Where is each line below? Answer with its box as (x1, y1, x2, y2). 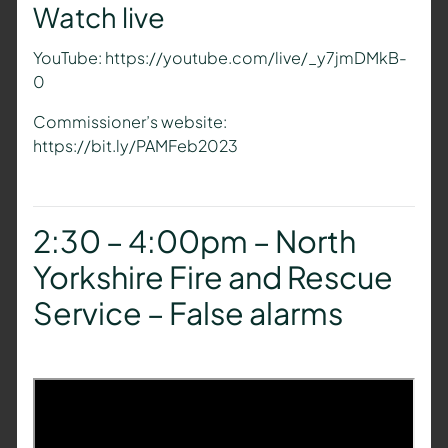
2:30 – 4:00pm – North (32, 221, 356, 261)
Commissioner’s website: (32, 111, 227, 133)
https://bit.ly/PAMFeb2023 (32, 135, 238, 157)
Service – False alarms (32, 293, 343, 333)
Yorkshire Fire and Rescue (32, 257, 393, 297)
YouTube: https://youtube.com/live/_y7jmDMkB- (32, 47, 407, 69)
